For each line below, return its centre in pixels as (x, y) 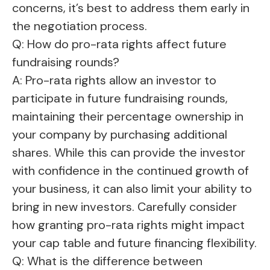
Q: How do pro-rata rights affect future (119, 44)
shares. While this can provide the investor (129, 153)
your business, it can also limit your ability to (132, 189)
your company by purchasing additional (120, 135)
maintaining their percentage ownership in (128, 117)
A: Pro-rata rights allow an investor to (114, 80)
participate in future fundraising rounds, (120, 99)
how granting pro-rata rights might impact (128, 225)
